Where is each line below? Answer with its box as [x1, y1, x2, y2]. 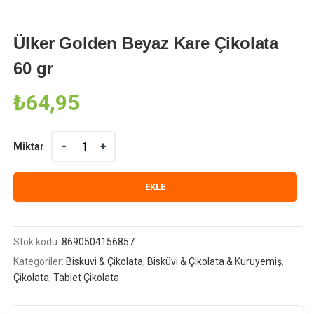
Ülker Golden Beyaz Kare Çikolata [13, 34, 279, 53]
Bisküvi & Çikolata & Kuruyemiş [147, 256, 282, 268]
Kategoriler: [13, 256, 67, 268]
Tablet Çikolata [53, 272, 120, 284]
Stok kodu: [13, 236, 62, 248]
